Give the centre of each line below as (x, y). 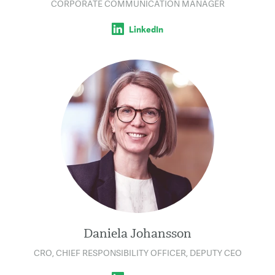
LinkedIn (146, 29)
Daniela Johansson (137, 233)
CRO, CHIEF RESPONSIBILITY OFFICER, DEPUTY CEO (137, 253)
